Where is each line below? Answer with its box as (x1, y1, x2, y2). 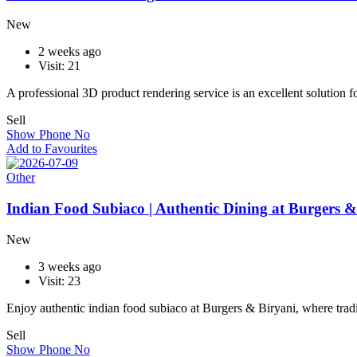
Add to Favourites (6, 142, 97, 156)
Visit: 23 (38, 273, 80, 288)
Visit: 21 (38, 59, 80, 73)
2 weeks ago (38, 45, 101, 59)
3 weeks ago (38, 259, 101, 273)
